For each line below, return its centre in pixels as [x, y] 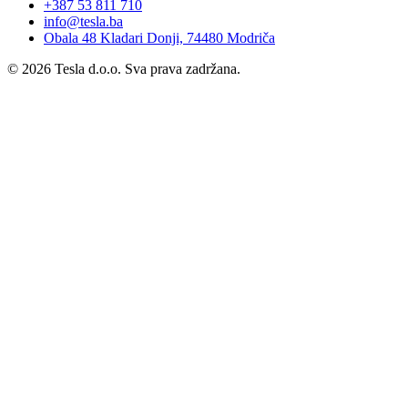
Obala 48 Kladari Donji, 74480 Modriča [159, 38]
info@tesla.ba [83, 22]
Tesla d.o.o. [88, 69]
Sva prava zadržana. [183, 69]
